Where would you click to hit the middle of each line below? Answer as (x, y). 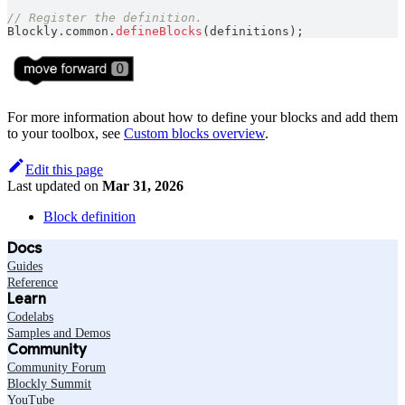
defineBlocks (159, 31)
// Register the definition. (105, 17)
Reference (33, 283)
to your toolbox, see (66, 134)
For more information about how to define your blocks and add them (202, 118)
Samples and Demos (59, 334)
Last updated (44, 186)
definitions (250, 31)
